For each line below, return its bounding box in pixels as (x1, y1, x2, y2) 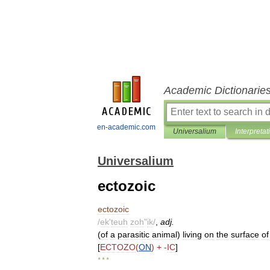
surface (231, 230, 259, 239)
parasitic (118, 230, 149, 239)
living (183, 230, 202, 239)
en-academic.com (97, 123, 155, 131)
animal (152, 230, 177, 239)
